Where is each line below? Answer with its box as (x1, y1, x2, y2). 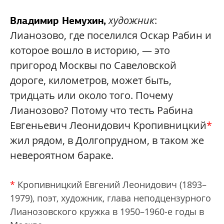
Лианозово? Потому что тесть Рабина (10, 103, 193, 117)
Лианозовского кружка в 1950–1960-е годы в (10, 205, 204, 218)
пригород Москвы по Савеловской (10, 58, 176, 72)
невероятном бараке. (10, 148, 113, 162)
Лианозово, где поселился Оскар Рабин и (10, 28, 211, 42)
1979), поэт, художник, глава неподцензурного (10, 192, 211, 204)
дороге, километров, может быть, (10, 73, 171, 87)
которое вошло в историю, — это (10, 43, 170, 57)
